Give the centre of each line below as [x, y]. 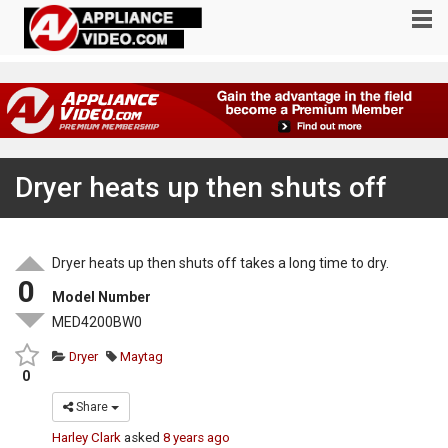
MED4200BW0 [97, 322]
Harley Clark [87, 438]
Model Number [102, 297]
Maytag [140, 356]
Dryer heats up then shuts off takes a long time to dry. [221, 263]
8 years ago [197, 438]
